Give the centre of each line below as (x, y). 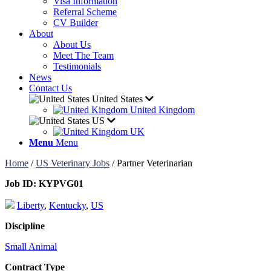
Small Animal (31, 247)
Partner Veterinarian (155, 163)
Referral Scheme (85, 12)
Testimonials (77, 66)
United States (117, 99)
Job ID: (21, 184)
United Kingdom (162, 110)
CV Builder (76, 23)
